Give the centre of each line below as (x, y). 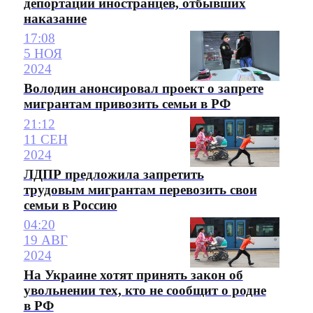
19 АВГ (45, 240)
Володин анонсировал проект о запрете (143, 89)
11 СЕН (45, 139)
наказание (55, 19)
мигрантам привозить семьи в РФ (127, 104)
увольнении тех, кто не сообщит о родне (145, 291)
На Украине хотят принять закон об (133, 275)
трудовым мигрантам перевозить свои (140, 189)
